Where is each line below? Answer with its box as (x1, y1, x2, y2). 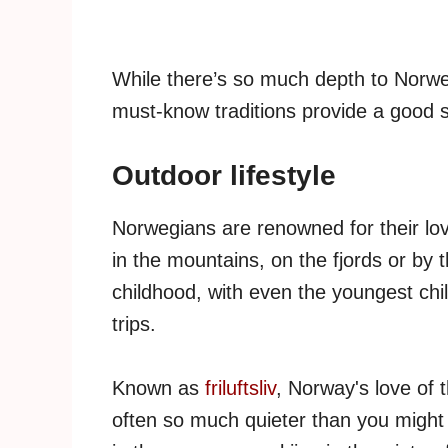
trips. (112, 313, 156, 336)
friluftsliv (205, 377, 276, 400)
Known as (112, 377, 205, 400)
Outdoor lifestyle (112, 160, 336, 192)
